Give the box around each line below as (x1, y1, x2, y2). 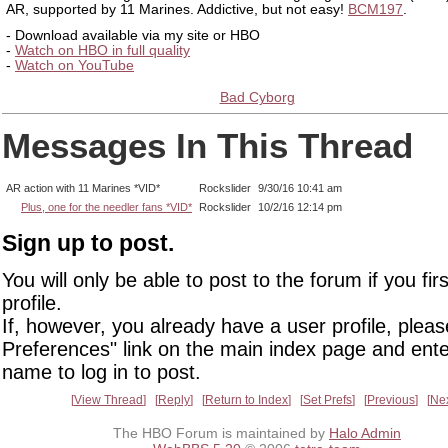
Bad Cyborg (219, 89, 295, 105)
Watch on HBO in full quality (15, 42, 190, 58)
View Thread (74, 393, 143, 408)
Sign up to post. (2, 229, 174, 256)
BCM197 (348, 2, 403, 17)
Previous (367, 393, 415, 408)
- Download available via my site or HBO (6, 27, 260, 43)
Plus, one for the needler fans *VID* (21, 200, 192, 213)
